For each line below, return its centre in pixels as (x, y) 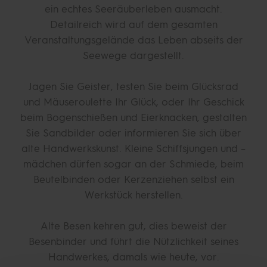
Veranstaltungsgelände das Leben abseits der (133, 40)
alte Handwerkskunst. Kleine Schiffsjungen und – (133, 148)
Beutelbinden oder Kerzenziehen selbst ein (133, 179)
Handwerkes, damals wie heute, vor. (133, 257)
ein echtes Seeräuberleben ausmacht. (133, 9)
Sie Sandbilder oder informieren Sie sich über (133, 133)
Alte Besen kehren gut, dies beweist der (133, 226)
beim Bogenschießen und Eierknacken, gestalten (133, 117)
